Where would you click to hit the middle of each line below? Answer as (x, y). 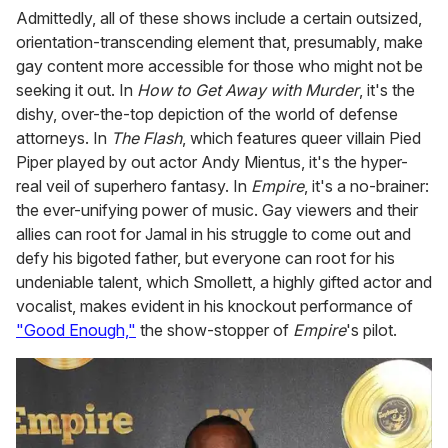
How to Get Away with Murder (248, 90)
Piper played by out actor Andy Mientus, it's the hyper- (212, 162)
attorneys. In (63, 138)
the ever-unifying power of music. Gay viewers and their (217, 210)
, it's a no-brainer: (366, 186)
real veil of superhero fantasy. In (133, 186)
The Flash (146, 138)
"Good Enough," (76, 330)
